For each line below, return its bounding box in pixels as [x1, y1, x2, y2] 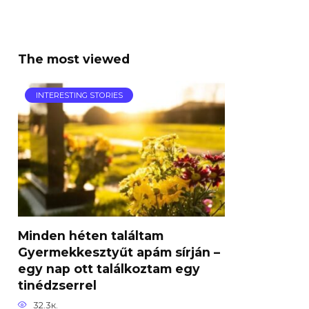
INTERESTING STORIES [35, 90, 123, 100]
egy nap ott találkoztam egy [18, 261, 200, 276]
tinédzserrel [18, 277, 97, 292]
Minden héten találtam [18, 228, 163, 243]
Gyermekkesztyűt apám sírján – [18, 244, 220, 259]
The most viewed [18, 52, 130, 66]
